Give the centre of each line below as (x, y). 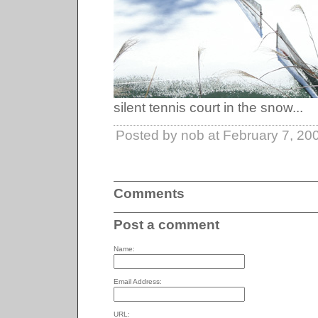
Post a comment (166, 225)
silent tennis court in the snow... (208, 108)
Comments (149, 193)
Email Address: (138, 281)
